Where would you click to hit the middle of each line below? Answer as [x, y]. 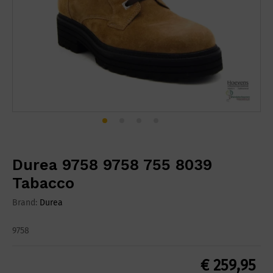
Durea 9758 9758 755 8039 [112, 165]
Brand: [26, 203]
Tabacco [43, 183]
